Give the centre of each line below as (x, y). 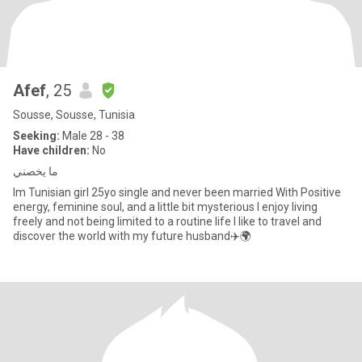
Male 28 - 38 (92, 136)
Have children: (51, 150)
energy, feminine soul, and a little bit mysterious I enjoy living (165, 207)
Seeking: (36, 136)
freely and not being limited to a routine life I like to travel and (114, 221)
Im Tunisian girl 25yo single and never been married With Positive (144, 192)
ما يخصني (36, 171)
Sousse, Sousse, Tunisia (74, 115)
